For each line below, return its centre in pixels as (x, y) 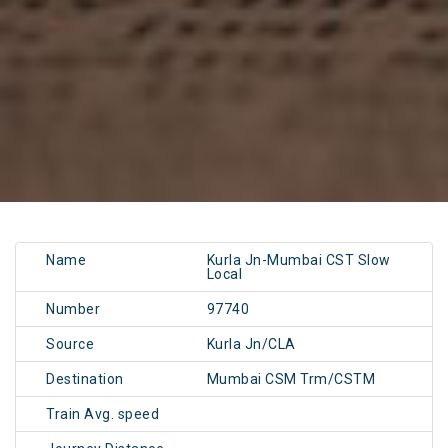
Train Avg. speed (102, 414)
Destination (85, 379)
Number (73, 309)
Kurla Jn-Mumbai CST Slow (298, 260)
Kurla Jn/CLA (251, 344)
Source (70, 344)
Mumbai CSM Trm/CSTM (291, 379)
